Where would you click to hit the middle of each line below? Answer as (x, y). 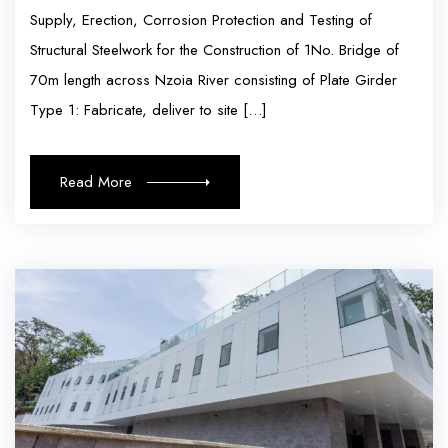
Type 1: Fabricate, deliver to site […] (148, 110)
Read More (96, 182)
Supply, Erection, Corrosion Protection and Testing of (201, 20)
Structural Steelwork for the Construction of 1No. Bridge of (214, 50)
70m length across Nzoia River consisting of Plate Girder (213, 80)
